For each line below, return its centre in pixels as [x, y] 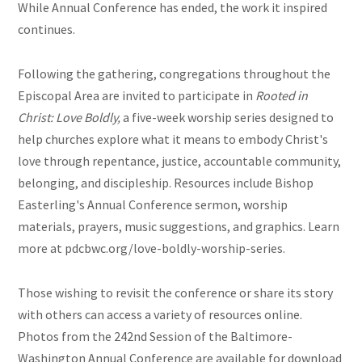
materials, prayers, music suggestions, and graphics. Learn [179, 227]
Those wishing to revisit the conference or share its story [176, 293]
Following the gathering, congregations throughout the [175, 74]
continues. [47, 29]
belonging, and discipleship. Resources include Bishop [166, 183]
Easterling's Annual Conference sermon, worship [153, 205]
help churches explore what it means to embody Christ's [173, 139]
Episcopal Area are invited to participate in [137, 96]
